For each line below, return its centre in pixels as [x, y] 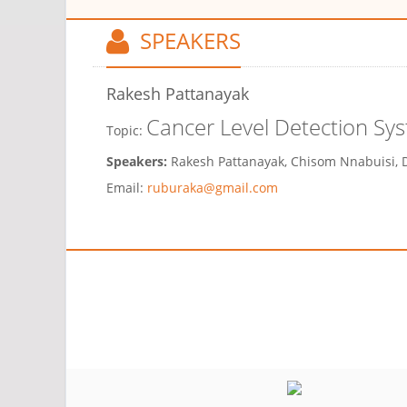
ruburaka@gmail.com [213, 188]
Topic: [126, 131]
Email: [125, 188]
